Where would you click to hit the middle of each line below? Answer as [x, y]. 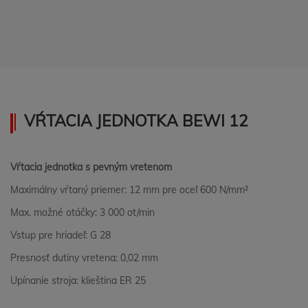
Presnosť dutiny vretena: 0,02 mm [84, 258]
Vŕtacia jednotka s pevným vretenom [91, 167]
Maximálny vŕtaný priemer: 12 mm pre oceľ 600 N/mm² [129, 190]
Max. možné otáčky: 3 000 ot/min [82, 212]
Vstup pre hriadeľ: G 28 [60, 235]
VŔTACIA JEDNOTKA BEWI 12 [136, 121]
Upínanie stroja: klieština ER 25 [78, 280]
